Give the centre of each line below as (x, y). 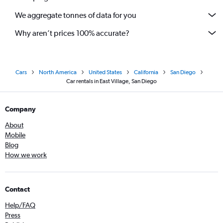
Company (20, 109)
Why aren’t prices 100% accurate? (72, 33)
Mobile (15, 135)
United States (105, 72)
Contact (17, 189)
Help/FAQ (20, 205)
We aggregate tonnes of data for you (76, 15)
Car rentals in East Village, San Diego (111, 81)
